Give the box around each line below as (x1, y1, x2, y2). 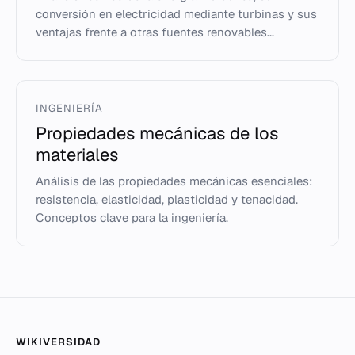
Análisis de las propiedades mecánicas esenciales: (36, 174, 312, 189)
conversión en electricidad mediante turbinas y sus (36, 6, 317, 21)
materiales (36, 143, 118, 166)
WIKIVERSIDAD (16, 335, 101, 349)
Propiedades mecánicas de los (36, 122, 278, 144)
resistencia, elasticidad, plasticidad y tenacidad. (36, 192, 298, 207)
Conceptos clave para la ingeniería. (36, 210, 228, 225)
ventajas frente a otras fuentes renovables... (36, 25, 274, 40)
